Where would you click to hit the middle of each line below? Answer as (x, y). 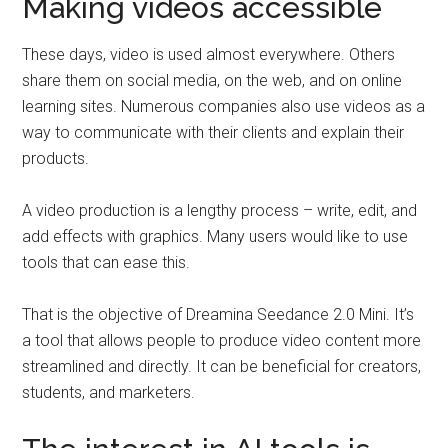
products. (56, 158)
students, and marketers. (109, 392)
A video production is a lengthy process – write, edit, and (220, 210)
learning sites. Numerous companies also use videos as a (224, 106)
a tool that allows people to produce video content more (222, 340)
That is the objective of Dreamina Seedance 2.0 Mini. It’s (218, 314)
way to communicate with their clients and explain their (213, 132)
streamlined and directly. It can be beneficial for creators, (222, 366)
